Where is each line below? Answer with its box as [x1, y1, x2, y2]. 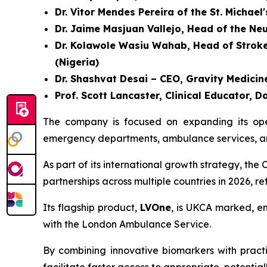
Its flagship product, [43, 201, 140, 213]
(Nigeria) [55, 56, 99, 68]
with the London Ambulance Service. [43, 218, 211, 230]
